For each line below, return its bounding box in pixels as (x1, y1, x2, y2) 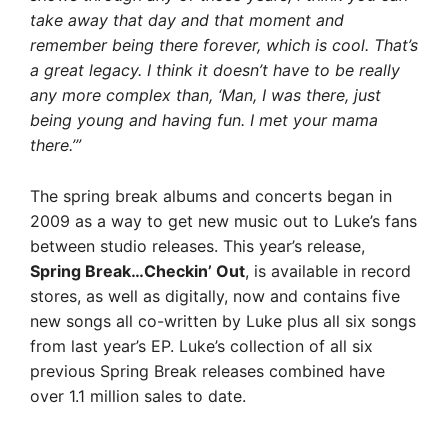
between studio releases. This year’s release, (30, 235, 365, 256)
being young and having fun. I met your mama (30, 110, 378, 130)
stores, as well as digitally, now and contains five (30, 285, 400, 306)
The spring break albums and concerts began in (30, 185, 392, 206)
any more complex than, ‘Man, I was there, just (30, 85, 381, 105)
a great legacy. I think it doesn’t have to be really (30, 60, 400, 80)
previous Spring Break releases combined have (30, 360, 385, 381)
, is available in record (245, 260, 411, 281)
